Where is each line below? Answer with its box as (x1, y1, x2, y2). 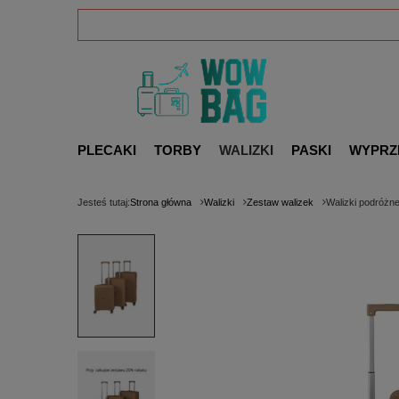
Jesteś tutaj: (77, 197, 130, 208)
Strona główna (130, 197, 191, 208)
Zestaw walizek (247, 197, 313, 208)
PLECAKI (77, 142, 136, 158)
